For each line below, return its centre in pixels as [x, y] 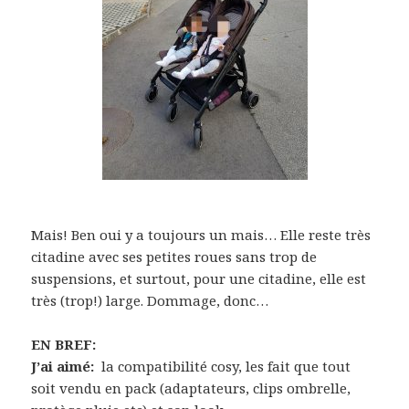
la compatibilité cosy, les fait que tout [225, 367]
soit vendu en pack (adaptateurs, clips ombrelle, [191, 388]
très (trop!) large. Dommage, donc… [150, 301]
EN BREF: [64, 345]
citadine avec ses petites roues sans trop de [174, 257]
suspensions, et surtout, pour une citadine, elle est [199, 279]
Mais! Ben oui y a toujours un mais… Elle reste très [201, 235]
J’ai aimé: [65, 367]
